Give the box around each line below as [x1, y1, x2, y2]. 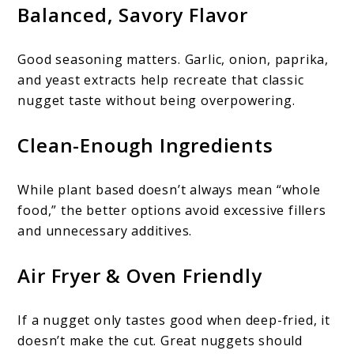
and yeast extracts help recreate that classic [17, 70, 304, 88]
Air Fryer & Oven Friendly [17, 262, 262, 288]
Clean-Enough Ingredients [17, 131, 273, 158]
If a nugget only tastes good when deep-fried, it [17, 311, 330, 329]
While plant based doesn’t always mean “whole [17, 180, 321, 198]
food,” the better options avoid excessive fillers [17, 201, 326, 219]
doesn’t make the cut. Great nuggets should [17, 331, 303, 349]
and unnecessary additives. [17, 221, 193, 239]
